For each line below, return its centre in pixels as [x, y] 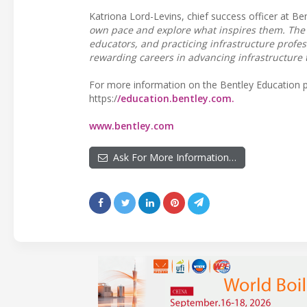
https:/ [103, 98]
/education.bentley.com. [176, 98]
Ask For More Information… [172, 157]
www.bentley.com [132, 125]
